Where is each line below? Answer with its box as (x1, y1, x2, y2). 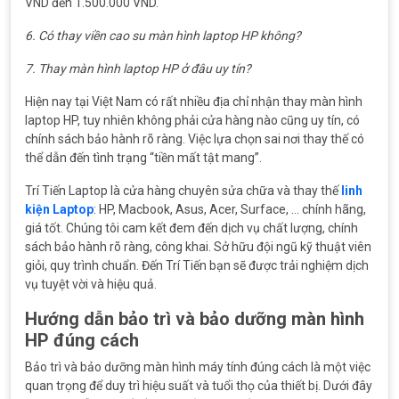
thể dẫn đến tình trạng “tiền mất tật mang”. (25, 151, 262, 165)
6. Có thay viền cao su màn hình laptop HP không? (25, 28, 301, 43)
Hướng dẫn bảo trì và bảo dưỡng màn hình (25, 308, 364, 330)
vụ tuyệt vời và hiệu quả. (25, 277, 157, 291)
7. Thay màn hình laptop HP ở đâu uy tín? (25, 61, 251, 76)
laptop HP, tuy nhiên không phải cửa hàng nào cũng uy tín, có (25, 113, 360, 127)
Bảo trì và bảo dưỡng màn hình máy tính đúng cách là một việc (25, 360, 370, 374)
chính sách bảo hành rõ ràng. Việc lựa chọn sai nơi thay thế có (25, 132, 364, 146)
